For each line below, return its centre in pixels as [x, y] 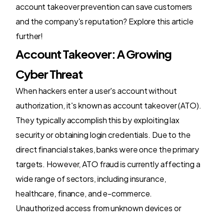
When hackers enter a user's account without [96, 90]
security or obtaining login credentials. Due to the [103, 134]
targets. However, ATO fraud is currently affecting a [108, 164]
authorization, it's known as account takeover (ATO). [109, 105]
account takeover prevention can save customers [104, 6]
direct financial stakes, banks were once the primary [107, 149]
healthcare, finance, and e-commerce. [84, 193]
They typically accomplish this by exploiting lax [98, 120]
